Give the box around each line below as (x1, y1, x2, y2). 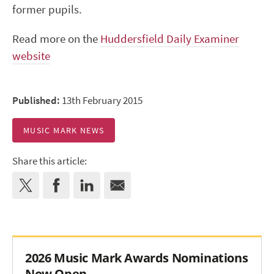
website (12, 48, 50, 64)
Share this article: (12, 154, 87, 169)
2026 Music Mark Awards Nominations (25, 249, 248, 267)
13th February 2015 (60, 94, 143, 108)
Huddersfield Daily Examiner (100, 31, 239, 47)
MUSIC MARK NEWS (23, 125, 105, 136)
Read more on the (12, 31, 100, 47)
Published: (12, 94, 60, 108)
